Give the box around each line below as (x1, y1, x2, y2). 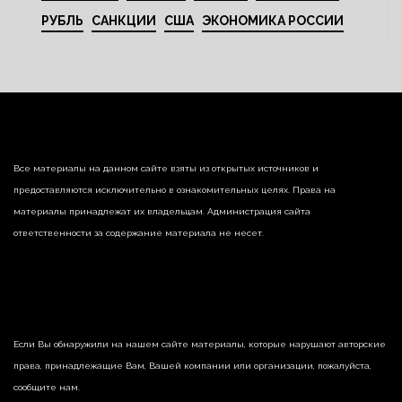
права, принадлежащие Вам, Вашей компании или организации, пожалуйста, (13, 361, 371, 371)
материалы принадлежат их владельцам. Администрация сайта (13, 206, 310, 216)
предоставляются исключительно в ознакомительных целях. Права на (13, 185, 336, 195)
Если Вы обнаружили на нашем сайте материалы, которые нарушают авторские (13, 339, 386, 349)
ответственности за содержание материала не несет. (13, 228, 264, 238)
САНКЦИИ (92, 13, 156, 28)
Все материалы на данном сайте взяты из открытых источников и (13, 163, 319, 173)
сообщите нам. (13, 382, 80, 392)
